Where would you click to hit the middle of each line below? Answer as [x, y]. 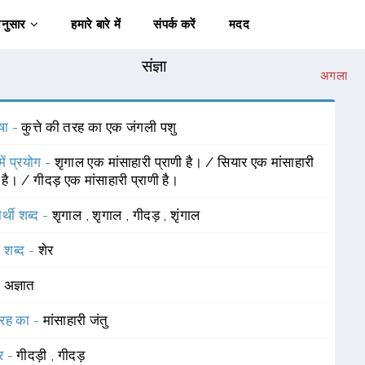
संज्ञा [154, 66]
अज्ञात [19, 285]
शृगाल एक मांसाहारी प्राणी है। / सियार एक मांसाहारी [184, 162]
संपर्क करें [175, 24]
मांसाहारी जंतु [75, 320]
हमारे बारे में [96, 24]
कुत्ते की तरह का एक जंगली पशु [99, 127]
